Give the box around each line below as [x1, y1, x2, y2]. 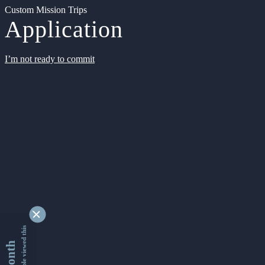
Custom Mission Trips [5, 5, 87, 15]
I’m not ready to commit [5, 54, 95, 64]
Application [5, 16, 123, 43]
